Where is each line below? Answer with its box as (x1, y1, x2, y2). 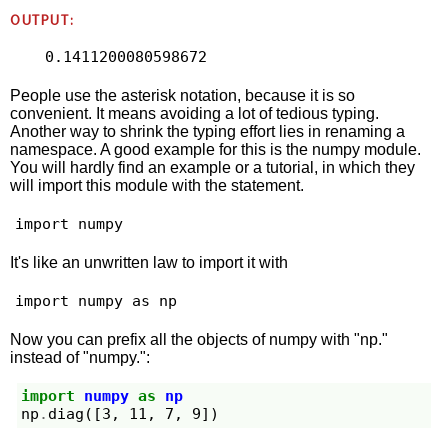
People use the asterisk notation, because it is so (10, 86, 356, 104)
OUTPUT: (10, 11, 75, 29)
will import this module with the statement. (10, 176, 305, 194)
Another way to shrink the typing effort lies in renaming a (10, 122, 406, 140)
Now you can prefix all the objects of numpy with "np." (10, 330, 389, 348)
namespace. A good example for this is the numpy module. (10, 140, 422, 158)
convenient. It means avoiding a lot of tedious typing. (10, 104, 380, 122)
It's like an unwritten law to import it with (10, 253, 289, 271)
